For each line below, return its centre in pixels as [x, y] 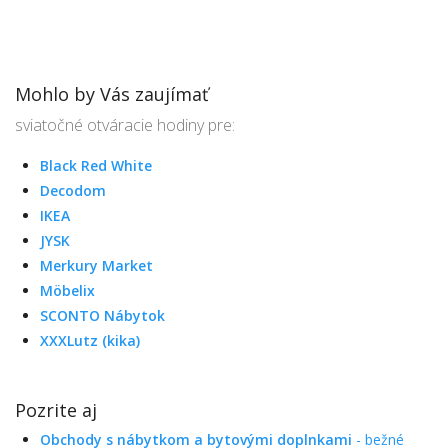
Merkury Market [96, 265]
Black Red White [96, 165]
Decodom [73, 190]
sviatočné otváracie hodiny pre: [125, 125]
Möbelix [67, 290]
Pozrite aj [56, 410]
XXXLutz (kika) [90, 340]
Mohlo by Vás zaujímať [111, 94]
